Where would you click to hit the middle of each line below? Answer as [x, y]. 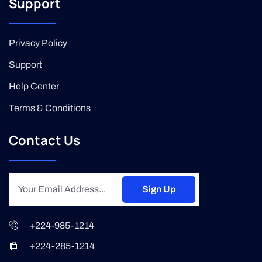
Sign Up [159, 189]
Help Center [34, 86]
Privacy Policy [38, 43]
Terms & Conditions [50, 108]
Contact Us [44, 140]
